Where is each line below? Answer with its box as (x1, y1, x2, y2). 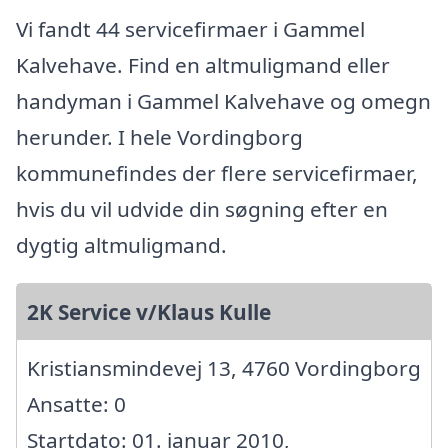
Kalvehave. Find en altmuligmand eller (16, 50, 390, 79)
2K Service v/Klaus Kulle (27, 297, 271, 326)
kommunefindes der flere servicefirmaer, (16, 158, 418, 187)
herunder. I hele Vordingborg (16, 122, 303, 151)
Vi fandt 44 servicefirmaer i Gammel (16, 14, 365, 43)
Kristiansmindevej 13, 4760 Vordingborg (27, 353, 421, 382)
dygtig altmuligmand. (16, 230, 227, 259)
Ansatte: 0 (27, 389, 126, 418)
